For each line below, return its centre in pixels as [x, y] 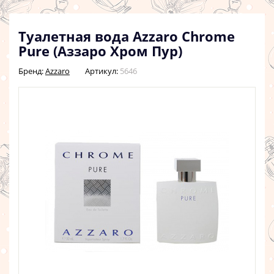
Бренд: [32, 71]
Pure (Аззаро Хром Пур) [100, 51]
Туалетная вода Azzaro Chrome [127, 36]
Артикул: [102, 71]
